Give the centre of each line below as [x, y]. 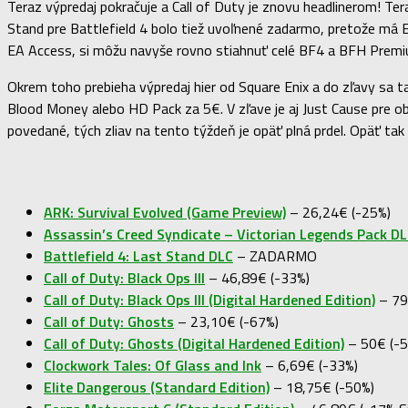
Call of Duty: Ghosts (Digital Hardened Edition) [194, 343]
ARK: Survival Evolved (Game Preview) [165, 212]
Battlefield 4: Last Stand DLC [138, 255]
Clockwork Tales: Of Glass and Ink [153, 365]
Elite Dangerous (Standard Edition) [157, 387]
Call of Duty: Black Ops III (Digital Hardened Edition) [209, 299]
